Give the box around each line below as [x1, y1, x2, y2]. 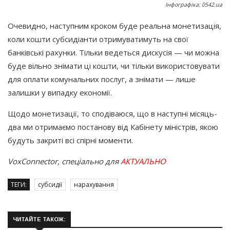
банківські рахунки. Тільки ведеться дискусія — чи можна [8, 47, 219, 57]
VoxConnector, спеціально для [8, 156, 121, 166]
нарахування [74, 180, 114, 189]
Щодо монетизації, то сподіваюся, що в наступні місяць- [8, 108, 217, 119]
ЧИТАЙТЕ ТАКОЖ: [13, 216, 66, 222]
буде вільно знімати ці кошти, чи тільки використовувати [8, 60, 220, 71]
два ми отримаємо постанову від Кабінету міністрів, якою [8, 121, 218, 132]
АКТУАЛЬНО [121, 156, 166, 166]
